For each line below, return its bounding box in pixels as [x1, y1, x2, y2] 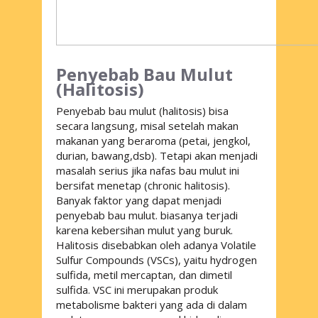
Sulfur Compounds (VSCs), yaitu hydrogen [56, 252, 257, 267]
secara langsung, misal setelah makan [56, 118, 238, 133]
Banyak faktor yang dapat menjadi [56, 192, 221, 207]
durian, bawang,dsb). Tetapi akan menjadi [56, 148, 258, 163]
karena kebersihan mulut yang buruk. [56, 222, 233, 237]
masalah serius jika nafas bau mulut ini [56, 163, 239, 177]
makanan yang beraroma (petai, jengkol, [56, 133, 251, 148]
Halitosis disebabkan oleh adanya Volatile [56, 237, 256, 252]
